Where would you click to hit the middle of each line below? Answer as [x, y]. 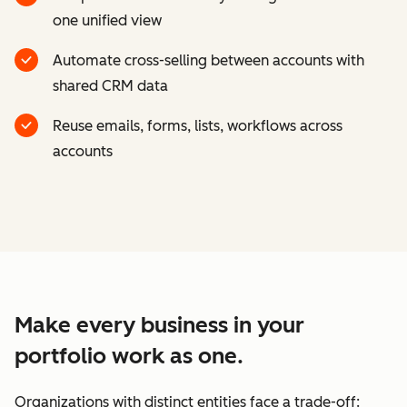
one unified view [107, 20]
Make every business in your [159, 324]
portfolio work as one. [129, 355]
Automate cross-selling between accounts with [208, 60]
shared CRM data [110, 85]
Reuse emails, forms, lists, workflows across [198, 125]
